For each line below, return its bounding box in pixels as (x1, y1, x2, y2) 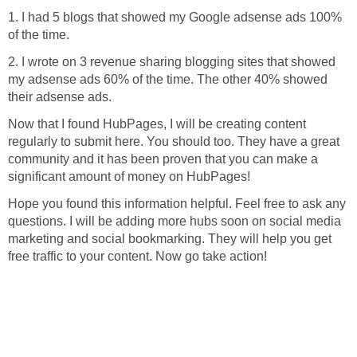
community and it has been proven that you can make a (8, 152, 318, 167)
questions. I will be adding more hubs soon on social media (8, 214, 341, 229)
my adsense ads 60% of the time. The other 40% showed (8, 73, 328, 87)
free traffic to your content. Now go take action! (8, 249, 267, 264)
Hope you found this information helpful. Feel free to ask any (8, 197, 346, 211)
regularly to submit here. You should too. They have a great (8, 135, 339, 149)
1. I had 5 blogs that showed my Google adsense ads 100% (8, 10, 342, 25)
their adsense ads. (8, 90, 112, 104)
